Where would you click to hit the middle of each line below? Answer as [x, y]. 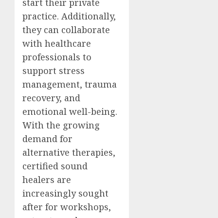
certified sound [55, 166]
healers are [47, 180]
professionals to [57, 57]
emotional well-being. [70, 111]
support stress [54, 71]
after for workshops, [67, 207]
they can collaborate [66, 30]
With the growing [61, 125]
